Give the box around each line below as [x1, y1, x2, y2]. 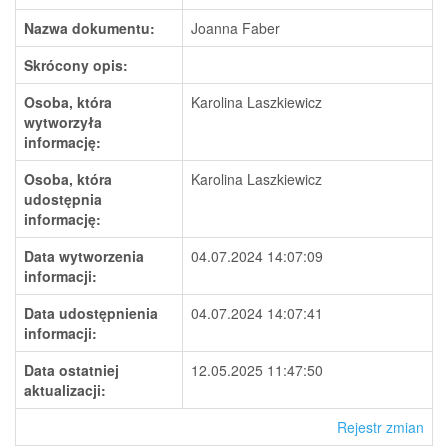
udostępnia [24, 189, 102, 209]
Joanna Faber [191, 18, 280, 38]
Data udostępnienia [24, 303, 158, 323]
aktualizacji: [24, 380, 106, 400]
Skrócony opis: [24, 55, 128, 75]
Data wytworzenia [24, 246, 144, 266]
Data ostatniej [24, 360, 119, 380]
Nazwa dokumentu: [24, 18, 155, 38]
